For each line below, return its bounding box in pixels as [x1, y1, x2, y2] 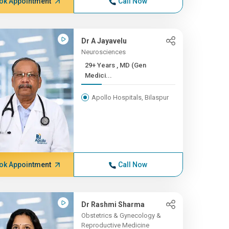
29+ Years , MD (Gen [84, 61, 117, 69]
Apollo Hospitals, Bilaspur [91, 94, 169, 101]
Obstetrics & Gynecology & [81, 212, 161, 219]
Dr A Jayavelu [81, 37, 127, 45]
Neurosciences [81, 48, 126, 56]
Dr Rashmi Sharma [81, 200, 145, 209]
